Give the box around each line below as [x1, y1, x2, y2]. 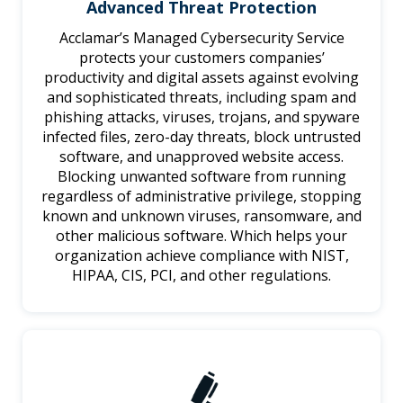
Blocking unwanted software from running [57, 166, 346, 186]
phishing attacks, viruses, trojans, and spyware [43, 106, 360, 127]
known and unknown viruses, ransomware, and [41, 205, 362, 226]
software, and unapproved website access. [59, 146, 344, 166]
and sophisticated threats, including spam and [47, 86, 356, 107]
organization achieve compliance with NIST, [54, 245, 349, 265]
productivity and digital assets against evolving [44, 67, 359, 87]
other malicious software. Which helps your [56, 225, 347, 246]
